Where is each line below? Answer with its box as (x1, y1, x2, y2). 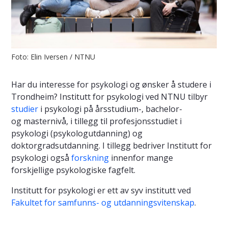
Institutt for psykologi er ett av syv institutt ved (11, 185, 191, 196)
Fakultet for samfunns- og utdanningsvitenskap (11, 197, 194, 209)
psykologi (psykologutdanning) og (11, 128, 142, 139)
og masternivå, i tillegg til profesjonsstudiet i (11, 116, 182, 127)
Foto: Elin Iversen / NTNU (11, 52, 95, 62)
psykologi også (11, 152, 71, 164)
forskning (71, 152, 109, 164)
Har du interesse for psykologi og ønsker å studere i (11, 79, 211, 91)
